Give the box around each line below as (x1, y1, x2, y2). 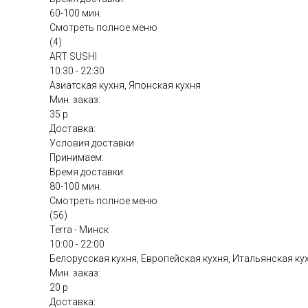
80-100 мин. (49, 181, 102, 192)
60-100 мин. (49, 8, 102, 19)
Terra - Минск (49, 224, 109, 236)
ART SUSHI (49, 51, 97, 63)
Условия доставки (49, 137, 134, 149)
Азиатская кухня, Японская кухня (49, 80, 201, 91)
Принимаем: (49, 152, 104, 164)
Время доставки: (49, 166, 125, 178)
